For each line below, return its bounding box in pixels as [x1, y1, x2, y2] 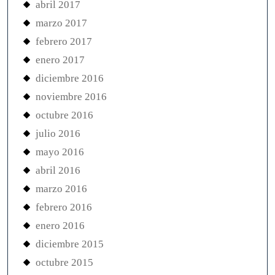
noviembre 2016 [36, 91, 107, 103]
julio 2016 [36, 128, 80, 139]
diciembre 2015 [36, 238, 104, 250]
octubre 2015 [36, 257, 93, 268]
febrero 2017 [36, 36, 92, 47]
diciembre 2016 [36, 72, 104, 84]
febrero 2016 [36, 201, 92, 213]
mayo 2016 [36, 146, 84, 158]
